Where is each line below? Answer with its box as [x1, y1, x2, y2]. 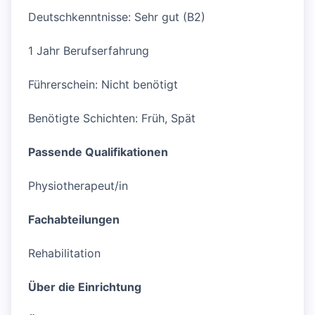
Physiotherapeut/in [28, 179, 128, 193]
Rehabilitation [28, 246, 101, 261]
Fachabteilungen [28, 212, 120, 227]
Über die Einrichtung [28, 280, 141, 295]
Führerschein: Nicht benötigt [28, 77, 178, 92]
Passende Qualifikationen [28, 145, 168, 160]
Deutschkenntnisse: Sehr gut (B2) [28, 10, 205, 25]
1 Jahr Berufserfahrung [28, 44, 149, 58]
